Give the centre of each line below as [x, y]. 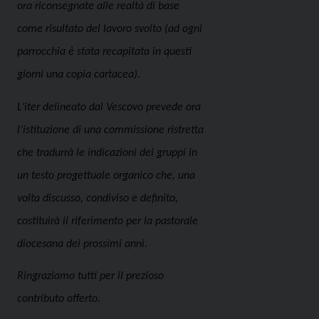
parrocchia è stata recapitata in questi [104, 52]
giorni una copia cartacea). [79, 75]
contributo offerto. [59, 299]
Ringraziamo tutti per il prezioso [90, 277]
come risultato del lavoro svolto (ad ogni [110, 30]
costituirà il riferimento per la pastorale [108, 221]
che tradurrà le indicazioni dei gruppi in [107, 153]
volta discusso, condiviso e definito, [98, 198]
